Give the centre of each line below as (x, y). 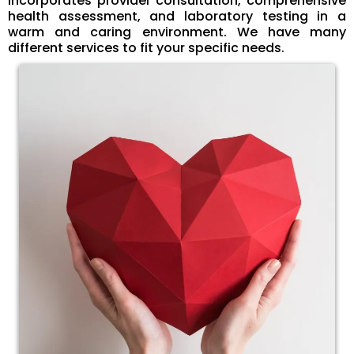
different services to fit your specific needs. (146, 48)
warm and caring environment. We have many (177, 32)
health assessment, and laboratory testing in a (177, 16)
